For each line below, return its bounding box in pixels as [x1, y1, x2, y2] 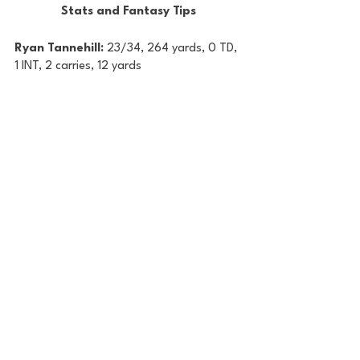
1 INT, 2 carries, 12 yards [14, 59, 141, 72]
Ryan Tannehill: [14, 42, 107, 55]
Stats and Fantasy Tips [61, 5, 196, 18]
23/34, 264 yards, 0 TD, [107, 42, 240, 55]
